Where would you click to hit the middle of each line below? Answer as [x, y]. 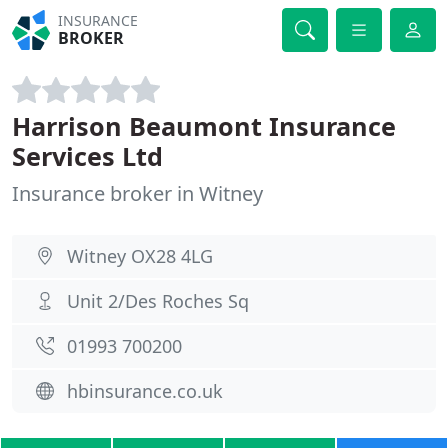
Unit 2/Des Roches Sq [158, 301]
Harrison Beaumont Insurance [204, 126]
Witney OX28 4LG [140, 256]
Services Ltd [87, 156]
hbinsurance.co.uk [145, 391]
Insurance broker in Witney [137, 193]
